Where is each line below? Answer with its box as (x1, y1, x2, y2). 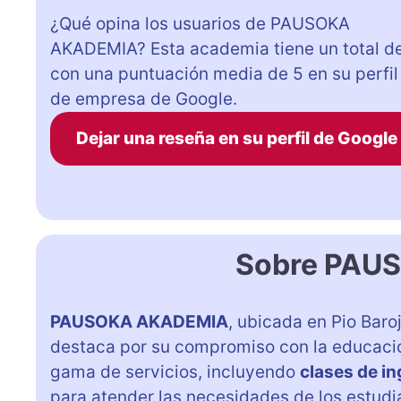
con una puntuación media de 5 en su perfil (50, 63, 398, 84)
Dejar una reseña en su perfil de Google (75, 127, 397, 149)
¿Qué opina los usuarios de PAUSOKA (50, 13, 350, 34)
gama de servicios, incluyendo (50, 361, 300, 382)
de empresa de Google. (50, 88, 237, 109)
